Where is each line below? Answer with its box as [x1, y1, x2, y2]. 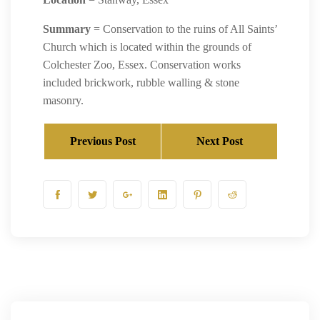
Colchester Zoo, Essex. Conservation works [43, 59, 241, 71]
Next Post [196, 135, 244, 147]
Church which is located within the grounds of [43, 41, 251, 53]
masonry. [43, 94, 84, 106]
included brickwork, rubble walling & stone [43, 76, 239, 89]
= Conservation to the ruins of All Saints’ [91, 23, 277, 35]
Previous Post [69, 135, 136, 147]
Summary [43, 23, 91, 35]
